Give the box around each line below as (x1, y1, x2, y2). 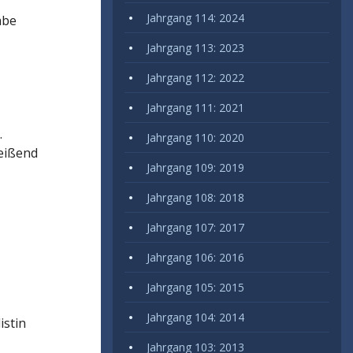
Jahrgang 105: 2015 (147, 280, 244, 295)
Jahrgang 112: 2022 (147, 70, 244, 85)
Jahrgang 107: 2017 (147, 220, 244, 235)
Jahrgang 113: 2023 (147, 40, 244, 55)
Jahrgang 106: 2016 (147, 250, 244, 265)
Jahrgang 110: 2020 (147, 130, 244, 145)
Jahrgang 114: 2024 (147, 10, 244, 25)
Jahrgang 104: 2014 (147, 310, 244, 325)
